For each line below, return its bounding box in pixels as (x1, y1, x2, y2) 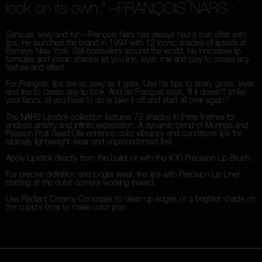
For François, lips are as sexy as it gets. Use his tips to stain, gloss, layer (6, 78, 254, 89)
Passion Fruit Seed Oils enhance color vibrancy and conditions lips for (6, 127, 242, 138)
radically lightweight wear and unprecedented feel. (6, 136, 174, 146)
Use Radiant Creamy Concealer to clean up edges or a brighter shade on (6, 194, 256, 204)
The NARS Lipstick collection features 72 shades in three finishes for (6, 111, 236, 122)
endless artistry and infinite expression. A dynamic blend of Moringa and (6, 119, 248, 130)
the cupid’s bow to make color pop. (6, 202, 128, 212)
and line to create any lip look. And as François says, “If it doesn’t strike (6, 87, 246, 97)
